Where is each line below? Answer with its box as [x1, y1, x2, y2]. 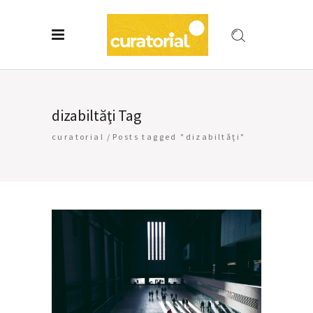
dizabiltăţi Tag [52, 105, 141, 126]
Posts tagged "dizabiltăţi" [112, 131, 246, 143]
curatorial [52, 131, 104, 143]
